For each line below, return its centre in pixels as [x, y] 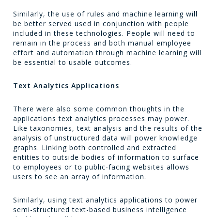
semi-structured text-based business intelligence [100, 209]
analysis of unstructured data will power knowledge [105, 138]
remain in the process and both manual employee [102, 43]
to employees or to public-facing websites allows [101, 167]
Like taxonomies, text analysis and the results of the [108, 128]
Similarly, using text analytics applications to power [105, 200]
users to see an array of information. [79, 177]
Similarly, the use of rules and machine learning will [105, 14]
